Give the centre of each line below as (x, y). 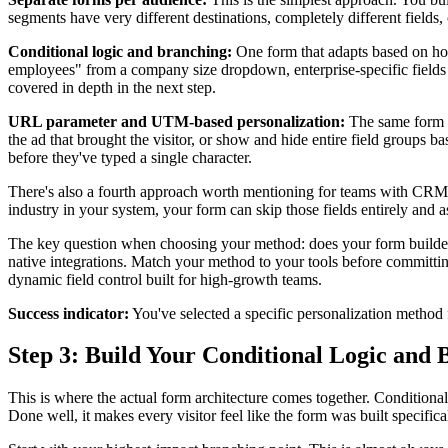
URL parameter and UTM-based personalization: (176, 121)
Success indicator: (68, 313)
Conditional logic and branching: (120, 51)
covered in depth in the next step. (112, 87)
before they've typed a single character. (130, 157)
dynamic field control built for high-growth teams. (165, 279)
